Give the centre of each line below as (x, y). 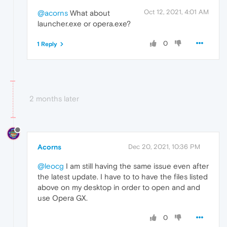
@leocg (51, 166)
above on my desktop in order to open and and (119, 187)
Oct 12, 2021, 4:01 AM (176, 12)
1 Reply (47, 44)
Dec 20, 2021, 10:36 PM (164, 146)
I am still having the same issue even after (136, 166)
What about (89, 13)
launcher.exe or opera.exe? (84, 24)
